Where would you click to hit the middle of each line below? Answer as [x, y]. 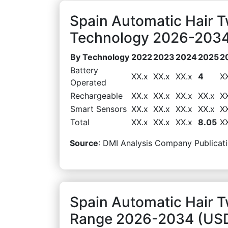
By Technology [100, 57]
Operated [88, 82]
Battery [84, 70]
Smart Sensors [98, 109]
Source [84, 143]
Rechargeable [96, 95]
